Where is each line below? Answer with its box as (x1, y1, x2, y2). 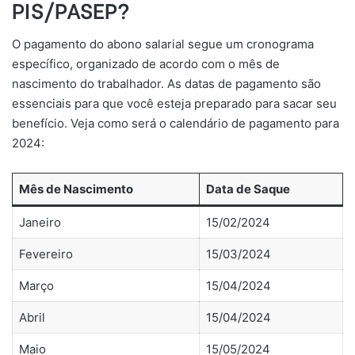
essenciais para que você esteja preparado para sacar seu (12, 96, 337, 112)
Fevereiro (18, 246, 73, 262)
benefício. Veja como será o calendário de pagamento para (12, 116, 339, 132)
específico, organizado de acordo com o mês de (12, 56, 280, 72)
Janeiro (18, 215, 61, 231)
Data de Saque (205, 181, 290, 197)
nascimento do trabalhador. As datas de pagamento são (12, 76, 321, 92)
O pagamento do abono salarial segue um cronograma (12, 36, 314, 52)
